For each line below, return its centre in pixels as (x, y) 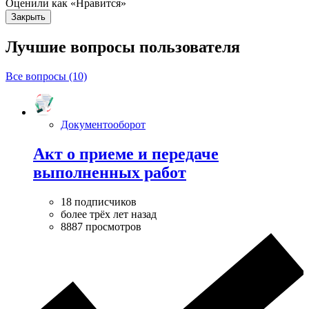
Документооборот (103, 125)
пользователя (190, 47)
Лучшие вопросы (72, 47)
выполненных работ (110, 173)
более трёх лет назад (109, 214)
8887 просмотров (101, 226)
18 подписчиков (99, 201)
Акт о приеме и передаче (126, 154)
